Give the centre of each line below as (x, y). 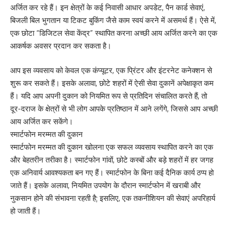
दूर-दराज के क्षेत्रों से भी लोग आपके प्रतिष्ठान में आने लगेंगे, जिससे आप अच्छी (114, 108)
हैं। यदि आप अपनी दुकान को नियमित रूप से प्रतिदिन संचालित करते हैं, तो (109, 96)
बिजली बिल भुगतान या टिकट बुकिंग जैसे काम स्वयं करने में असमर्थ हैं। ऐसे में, (113, 20)
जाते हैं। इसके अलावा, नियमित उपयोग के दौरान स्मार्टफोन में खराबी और (106, 185)
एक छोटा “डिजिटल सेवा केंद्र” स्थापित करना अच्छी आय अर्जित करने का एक (114, 33)
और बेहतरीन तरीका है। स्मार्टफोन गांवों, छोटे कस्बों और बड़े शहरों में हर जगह (112, 159)
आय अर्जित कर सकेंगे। (42, 121)
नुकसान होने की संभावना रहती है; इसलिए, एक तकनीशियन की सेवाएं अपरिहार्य (113, 198)
